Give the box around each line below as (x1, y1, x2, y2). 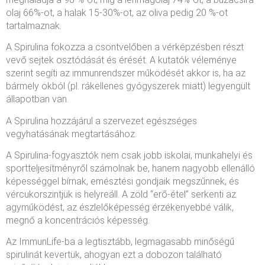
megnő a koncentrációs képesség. (6, 214, 150, 226)
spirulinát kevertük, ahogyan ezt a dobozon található (6, 249, 222, 261)
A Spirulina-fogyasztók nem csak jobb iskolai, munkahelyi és (6, 149, 253, 161)
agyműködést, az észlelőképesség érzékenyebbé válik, (6, 201, 234, 213)
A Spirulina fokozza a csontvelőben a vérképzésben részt (6, 41, 244, 53)
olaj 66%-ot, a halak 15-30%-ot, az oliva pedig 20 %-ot (6, 7, 228, 18)
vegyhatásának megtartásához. (6, 128, 137, 140)
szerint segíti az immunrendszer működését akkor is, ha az (6, 67, 245, 79)
